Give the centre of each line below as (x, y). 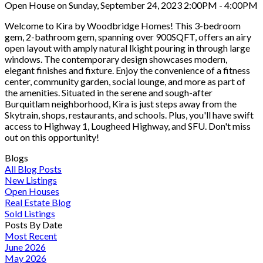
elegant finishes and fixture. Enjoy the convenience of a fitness (127, 70)
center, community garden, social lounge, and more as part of (125, 81)
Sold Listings (30, 213)
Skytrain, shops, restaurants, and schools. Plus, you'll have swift (129, 114)
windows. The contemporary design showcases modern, (116, 59)
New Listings (31, 180)
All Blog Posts (33, 168)
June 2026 (25, 247)
